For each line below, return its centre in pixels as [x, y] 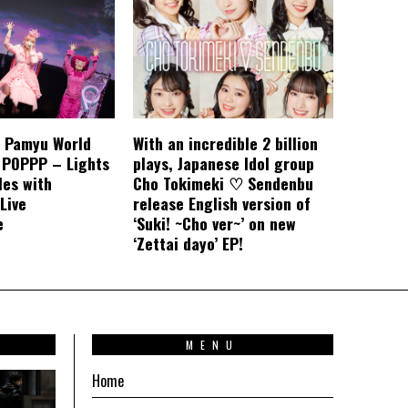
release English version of [222, 204]
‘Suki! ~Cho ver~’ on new [214, 224]
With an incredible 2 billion [225, 143]
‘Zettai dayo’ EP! [188, 244]
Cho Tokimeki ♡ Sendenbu [223, 184]
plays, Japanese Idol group [224, 163]
